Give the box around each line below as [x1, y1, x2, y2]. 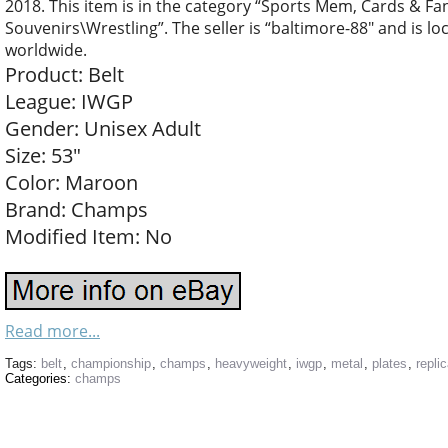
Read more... [5, 320, 100, 342]
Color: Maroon [5, 169, 138, 196]
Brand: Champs [5, 196, 148, 223]
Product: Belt [5, 61, 124, 88]
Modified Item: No [5, 223, 172, 250]
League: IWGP [5, 88, 133, 115]
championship [71, 356, 151, 371]
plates [372, 356, 407, 371]
